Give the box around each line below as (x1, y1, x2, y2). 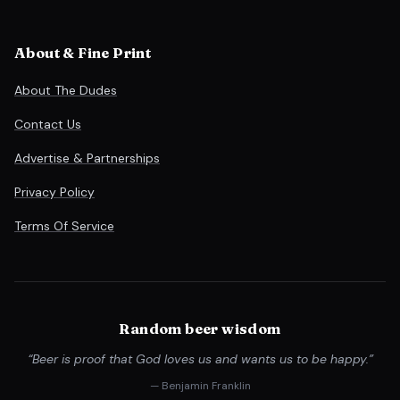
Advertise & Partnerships (14, 150, 160, 166)
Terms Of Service (14, 218, 114, 234)
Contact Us (14, 116, 81, 132)
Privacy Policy (14, 184, 95, 200)
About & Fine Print (14, 44, 152, 62)
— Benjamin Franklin (149, 379, 251, 393)
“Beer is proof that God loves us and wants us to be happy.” (27, 351, 373, 367)
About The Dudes (14, 82, 117, 98)
